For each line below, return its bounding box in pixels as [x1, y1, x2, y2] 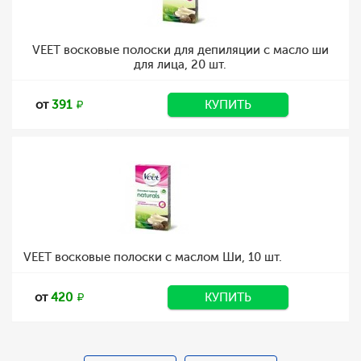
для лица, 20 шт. [134, 57, 226, 72]
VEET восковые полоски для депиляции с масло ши [31, 43, 329, 57]
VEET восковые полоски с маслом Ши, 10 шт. [23, 250, 282, 264]
